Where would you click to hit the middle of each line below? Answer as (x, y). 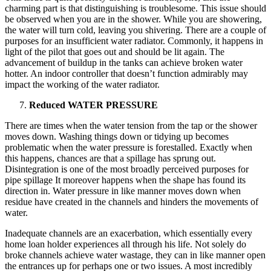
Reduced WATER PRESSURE (93, 105)
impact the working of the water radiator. (82, 84)
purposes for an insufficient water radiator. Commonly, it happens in (134, 41)
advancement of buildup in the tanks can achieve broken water (124, 62)
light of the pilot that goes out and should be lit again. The (115, 51)
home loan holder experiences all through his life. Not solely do (126, 244)
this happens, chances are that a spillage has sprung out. (110, 158)
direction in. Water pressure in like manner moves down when (123, 191)
